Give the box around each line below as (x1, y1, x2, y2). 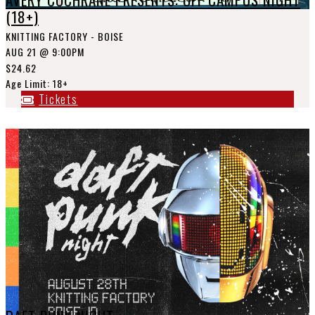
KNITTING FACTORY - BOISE (6, 29, 124, 44)
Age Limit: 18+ (6, 76, 68, 91)
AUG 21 (6, 44, 37, 59)
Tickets (39, 91, 78, 108)
